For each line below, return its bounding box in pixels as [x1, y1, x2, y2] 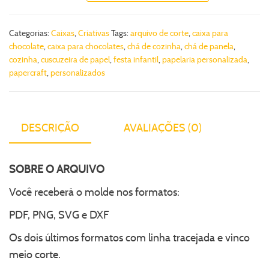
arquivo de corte [130, 27, 189, 38]
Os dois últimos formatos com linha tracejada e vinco [9, 231, 250, 244]
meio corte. [9, 247, 61, 261]
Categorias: [9, 27, 51, 38]
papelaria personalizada [162, 53, 247, 65]
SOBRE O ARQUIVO [9, 162, 104, 176]
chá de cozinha [127, 40, 181, 52]
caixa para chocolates [47, 40, 124, 52]
